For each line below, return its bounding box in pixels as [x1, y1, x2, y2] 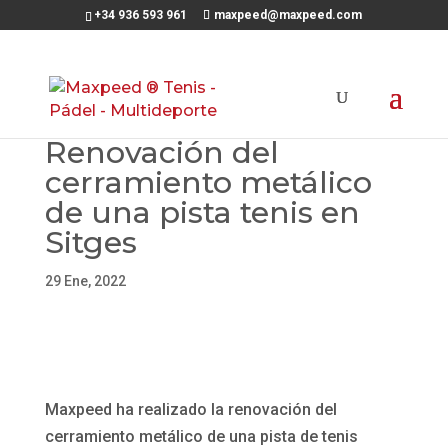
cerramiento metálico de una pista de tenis [44, 427, 358, 446]
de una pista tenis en [44, 194, 360, 231]
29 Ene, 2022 [44, 273, 126, 289]
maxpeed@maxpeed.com [214, 8, 363, 22]
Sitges [44, 224, 137, 261]
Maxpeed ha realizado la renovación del [44, 400, 337, 419]
